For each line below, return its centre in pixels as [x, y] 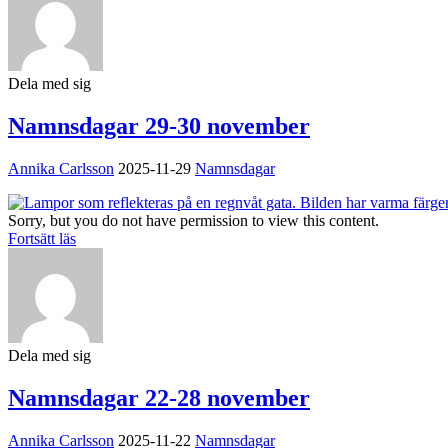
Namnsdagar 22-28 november [159, 397]
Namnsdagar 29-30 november [159, 125]
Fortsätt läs [42, 238]
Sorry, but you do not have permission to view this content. [193, 220]
